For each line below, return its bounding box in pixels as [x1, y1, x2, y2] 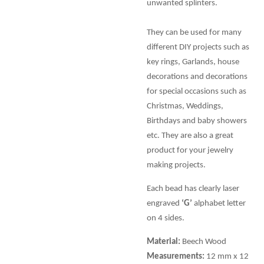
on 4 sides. [147, 213, 184, 223]
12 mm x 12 [204, 252, 249, 261]
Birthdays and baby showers [147, 116, 247, 126]
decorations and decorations [147, 72, 247, 81]
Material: [147, 237, 180, 246]
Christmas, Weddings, [147, 101, 223, 111]
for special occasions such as [147, 87, 246, 96]
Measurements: [147, 252, 204, 261]
